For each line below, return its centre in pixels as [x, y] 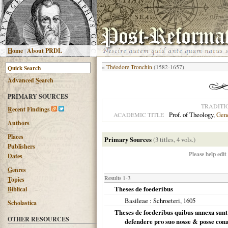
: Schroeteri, [166, 201]
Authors [19, 123]
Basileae [136, 201]
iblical [19, 189]
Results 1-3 [118, 178]
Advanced [22, 80]
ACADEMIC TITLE [139, 115]
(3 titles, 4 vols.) [174, 139]
